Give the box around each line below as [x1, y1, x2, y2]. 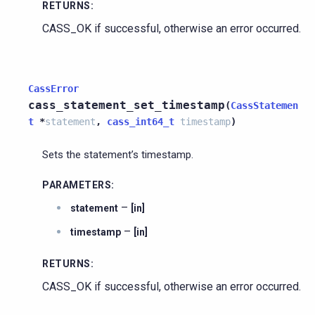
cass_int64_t [107, 115, 174, 127]
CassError [28, 82, 79, 94]
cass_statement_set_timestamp [28, 98, 225, 112]
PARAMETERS [42, 179, 111, 191]
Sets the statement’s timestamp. [42, 148, 193, 161]
